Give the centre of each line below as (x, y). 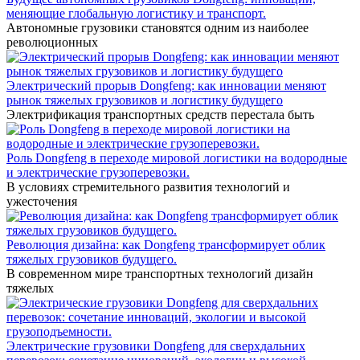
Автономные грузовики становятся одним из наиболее (157, 28)
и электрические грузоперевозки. (98, 173)
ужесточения (42, 202)
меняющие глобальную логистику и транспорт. (136, 14)
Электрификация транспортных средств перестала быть (160, 115)
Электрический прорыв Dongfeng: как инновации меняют (166, 86)
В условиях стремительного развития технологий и (148, 187)
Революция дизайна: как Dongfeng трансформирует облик (166, 245)
